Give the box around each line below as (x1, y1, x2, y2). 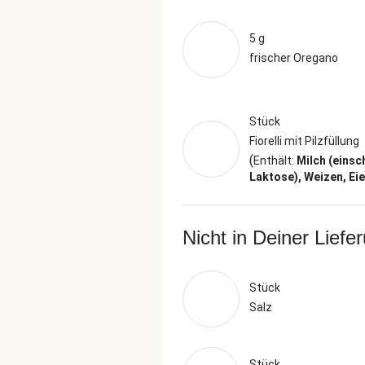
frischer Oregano (249, 51, 338, 64)
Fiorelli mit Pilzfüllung (249, 134, 359, 147)
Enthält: (253, 154, 297, 167)
